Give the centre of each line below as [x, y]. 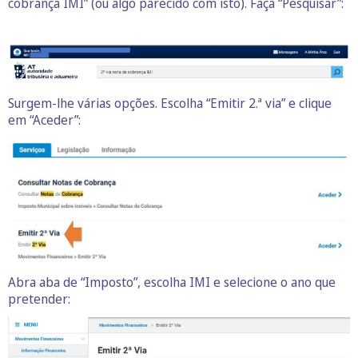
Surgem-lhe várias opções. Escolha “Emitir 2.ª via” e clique [170, 103]
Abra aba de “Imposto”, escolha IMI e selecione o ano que [172, 282]
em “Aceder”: [44, 120]
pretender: [39, 299]
